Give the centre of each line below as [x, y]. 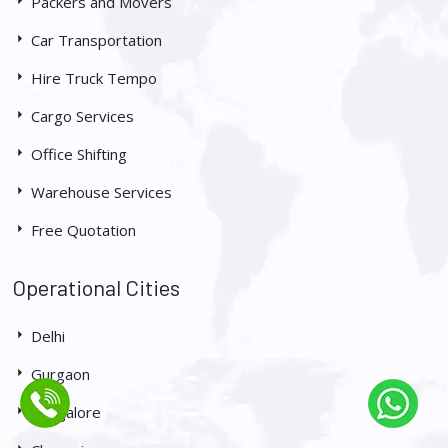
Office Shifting [77, 154]
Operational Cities [96, 287]
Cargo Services [80, 116]
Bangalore [64, 412]
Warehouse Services [99, 192]
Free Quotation [81, 230]
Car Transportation [94, 40]
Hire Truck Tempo [92, 78]
